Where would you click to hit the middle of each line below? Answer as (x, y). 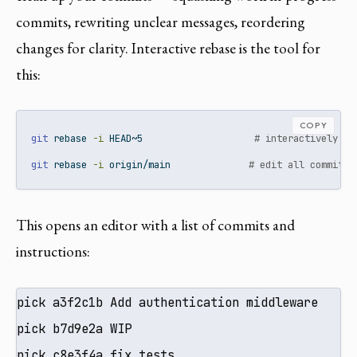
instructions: (53, 252)
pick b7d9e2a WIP (74, 328)
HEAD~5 (179, 139)
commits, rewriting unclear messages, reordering (161, 22)
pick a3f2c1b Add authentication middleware (167, 302)
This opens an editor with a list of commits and (155, 226)
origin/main (177, 165)
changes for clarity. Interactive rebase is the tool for (168, 49)
